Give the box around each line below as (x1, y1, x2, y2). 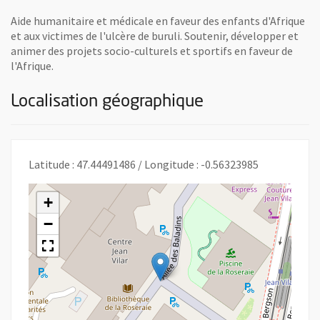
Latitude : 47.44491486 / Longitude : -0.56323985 (29, 156, 259, 171)
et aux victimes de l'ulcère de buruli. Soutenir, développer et (11, 28, 299, 43)
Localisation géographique (11, 93, 204, 111)
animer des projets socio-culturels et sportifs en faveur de (11, 43, 293, 58)
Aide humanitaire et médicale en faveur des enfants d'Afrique (11, 13, 305, 28)
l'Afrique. (11, 58, 54, 73)
